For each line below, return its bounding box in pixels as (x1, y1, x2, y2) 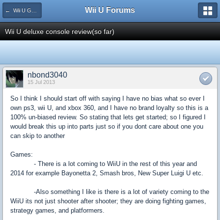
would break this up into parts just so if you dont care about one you (10, 123, 203, 130)
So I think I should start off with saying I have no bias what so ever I (10, 95, 205, 102)
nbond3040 (27, 71, 67, 79)
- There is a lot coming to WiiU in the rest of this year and (10, 160, 197, 167)
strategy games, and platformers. (10, 207, 105, 214)
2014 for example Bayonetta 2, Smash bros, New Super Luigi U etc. (10, 169, 203, 177)
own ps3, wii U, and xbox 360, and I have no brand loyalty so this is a (10, 104, 208, 111)
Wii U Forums (85, 6, 135, 14)
